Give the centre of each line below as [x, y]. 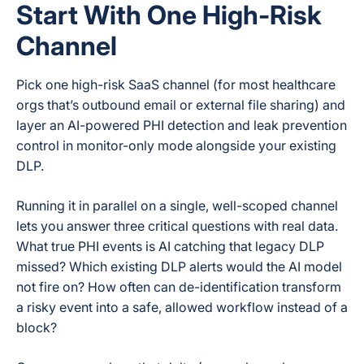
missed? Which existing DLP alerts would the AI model [179, 266]
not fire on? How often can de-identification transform [179, 287]
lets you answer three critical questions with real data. [177, 226]
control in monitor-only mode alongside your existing [176, 145]
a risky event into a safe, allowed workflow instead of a [182, 307]
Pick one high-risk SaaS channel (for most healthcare [176, 84]
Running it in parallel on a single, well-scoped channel [177, 206]
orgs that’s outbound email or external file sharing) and [181, 105]
